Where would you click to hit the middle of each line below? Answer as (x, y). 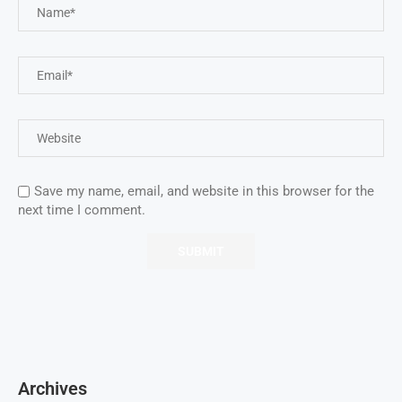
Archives (52, 389)
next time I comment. (82, 210)
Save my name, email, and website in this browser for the (204, 191)
